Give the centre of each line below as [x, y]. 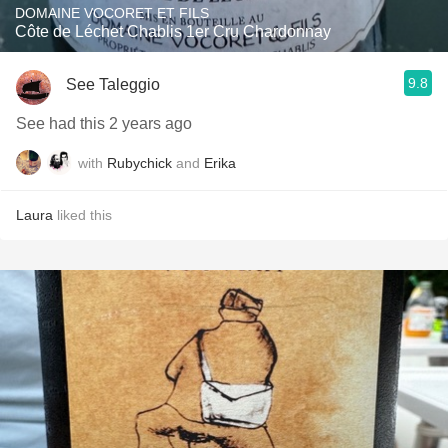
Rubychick [139, 162]
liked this [82, 215]
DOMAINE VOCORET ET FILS [112, 13]
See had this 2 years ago [104, 123]
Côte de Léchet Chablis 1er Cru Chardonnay [173, 31]
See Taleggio [113, 84]
